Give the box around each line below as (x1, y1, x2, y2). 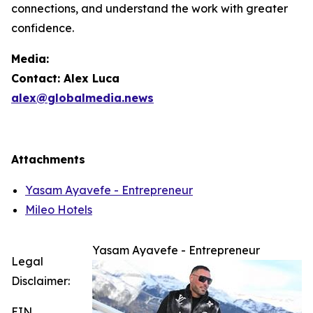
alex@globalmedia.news (11, 91, 154, 105)
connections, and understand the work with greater (11, 1, 288, 16)
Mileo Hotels (25, 203, 92, 217)
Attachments (11, 152, 85, 167)
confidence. (11, 21, 74, 36)
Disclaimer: (11, 274, 70, 289)
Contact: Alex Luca (11, 71, 119, 86)
